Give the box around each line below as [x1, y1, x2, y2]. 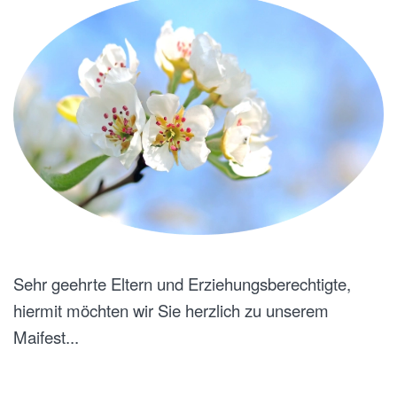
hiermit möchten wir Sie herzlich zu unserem [13, 298, 329, 322]
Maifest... [13, 324, 79, 348]
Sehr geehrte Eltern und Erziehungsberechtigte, [13, 271, 351, 295]
